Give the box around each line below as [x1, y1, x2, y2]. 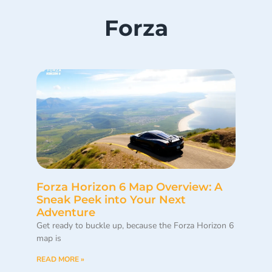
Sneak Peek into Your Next [36, 193, 186, 207]
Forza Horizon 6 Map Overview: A [36, 180, 222, 194]
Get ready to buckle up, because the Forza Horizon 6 [36, 220, 234, 232]
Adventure [36, 206, 95, 220]
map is [36, 233, 61, 245]
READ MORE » [36, 254, 84, 265]
